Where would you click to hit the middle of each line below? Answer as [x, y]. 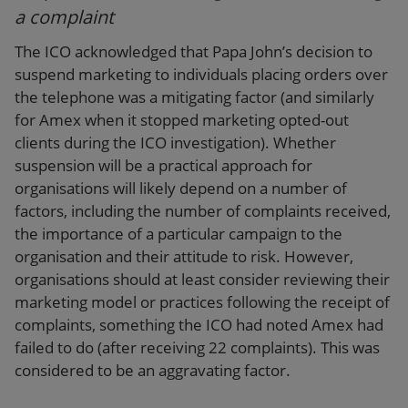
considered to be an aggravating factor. [153, 370]
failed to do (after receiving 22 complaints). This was [197, 347]
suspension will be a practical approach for [163, 165]
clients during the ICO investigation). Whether [175, 142]
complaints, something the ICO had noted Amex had [199, 324]
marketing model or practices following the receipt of [202, 301]
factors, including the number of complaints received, [203, 210]
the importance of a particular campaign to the [178, 233]
